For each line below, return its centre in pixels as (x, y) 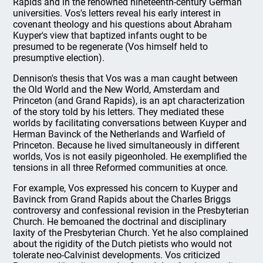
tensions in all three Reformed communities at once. (121, 168)
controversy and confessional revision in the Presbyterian (131, 210)
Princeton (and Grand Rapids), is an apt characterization (129, 101)
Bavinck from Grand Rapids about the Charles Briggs (122, 199)
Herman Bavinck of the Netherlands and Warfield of (119, 134)
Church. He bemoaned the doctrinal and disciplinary (120, 222)
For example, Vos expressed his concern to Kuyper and (126, 188)
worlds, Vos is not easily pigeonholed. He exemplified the (130, 156)
